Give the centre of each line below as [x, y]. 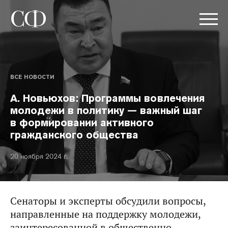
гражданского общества [75, 135]
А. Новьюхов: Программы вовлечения [107, 98]
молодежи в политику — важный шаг [106, 110]
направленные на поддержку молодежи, [105, 214]
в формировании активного [82, 123]
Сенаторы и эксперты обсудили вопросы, [108, 201]
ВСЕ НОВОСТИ [32, 77]
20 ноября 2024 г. [39, 156]
